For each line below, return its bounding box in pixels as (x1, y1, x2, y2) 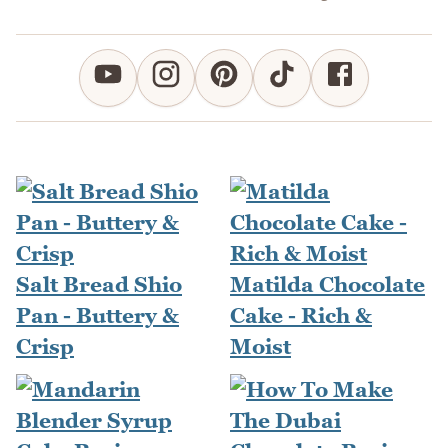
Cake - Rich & (230, 302, 372, 328)
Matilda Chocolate (230, 271, 425, 297)
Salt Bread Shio (16, 271, 182, 297)
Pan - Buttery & (16, 302, 179, 328)
